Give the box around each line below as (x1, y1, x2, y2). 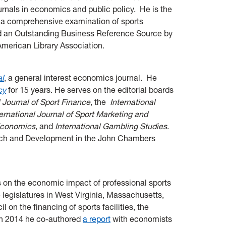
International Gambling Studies (55, 121, 167, 131)
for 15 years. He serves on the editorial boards (6, 84, 174, 95)
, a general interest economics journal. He (4, 72, 157, 83)
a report (83, 213, 110, 224)
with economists (110, 213, 172, 224)
